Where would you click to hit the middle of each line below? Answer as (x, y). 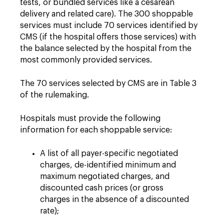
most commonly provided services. (86, 60)
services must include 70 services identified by (109, 25)
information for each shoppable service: (96, 130)
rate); (49, 211)
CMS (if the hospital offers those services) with (108, 37)
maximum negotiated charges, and (105, 176)
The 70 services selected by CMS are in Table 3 (108, 83)
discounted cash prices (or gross (102, 188)
